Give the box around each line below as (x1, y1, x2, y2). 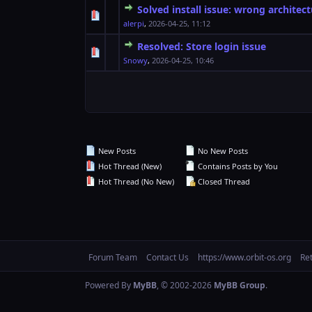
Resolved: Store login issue (137, 40, 266, 53)
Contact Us (146, 251, 189, 263)
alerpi (123, 18, 144, 29)
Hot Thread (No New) (96, 176, 174, 187)
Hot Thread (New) (96, 161, 162, 171)
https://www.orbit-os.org (198, 251, 291, 263)
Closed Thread (196, 176, 250, 187)
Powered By (85, 279, 133, 291)
